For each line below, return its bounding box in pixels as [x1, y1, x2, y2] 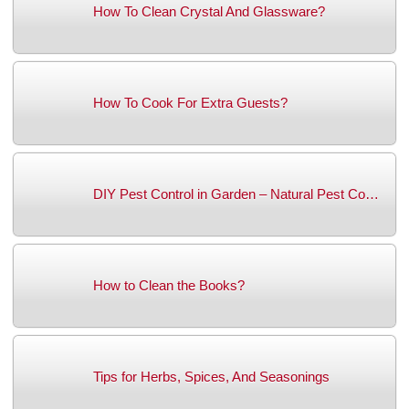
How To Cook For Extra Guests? [93, 95, 288, 111]
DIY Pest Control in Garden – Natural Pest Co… [93, 186, 379, 203]
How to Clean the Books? [93, 278, 245, 294]
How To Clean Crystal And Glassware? [93, 4, 325, 20]
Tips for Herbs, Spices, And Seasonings [93, 369, 330, 385]
